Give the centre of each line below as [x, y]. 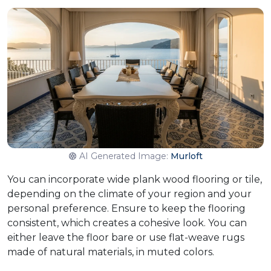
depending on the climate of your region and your [129, 194]
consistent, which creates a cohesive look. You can [127, 223]
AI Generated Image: [125, 156]
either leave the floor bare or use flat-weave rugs [126, 237]
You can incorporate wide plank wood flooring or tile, [135, 179]
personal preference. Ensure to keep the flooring [126, 208]
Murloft [186, 156]
